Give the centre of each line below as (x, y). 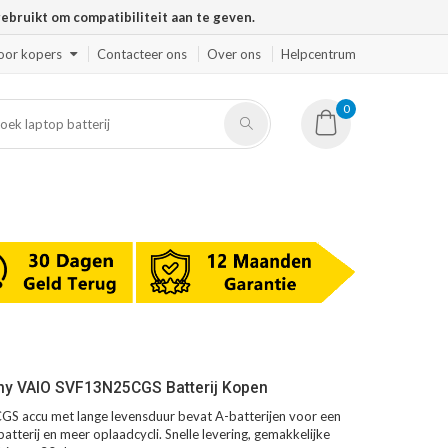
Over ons (234, 54)
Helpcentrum (318, 54)
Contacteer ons (142, 54)
